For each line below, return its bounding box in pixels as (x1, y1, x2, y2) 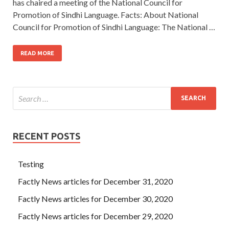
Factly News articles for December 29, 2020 (18, 211, 173, 221)
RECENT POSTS (13, 130, 80, 141)
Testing (18, 158, 44, 169)
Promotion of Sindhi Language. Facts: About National (13, 9, 198, 19)
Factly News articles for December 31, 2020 (18, 176, 173, 186)
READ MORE (20, 50, 54, 56)
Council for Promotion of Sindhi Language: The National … (13, 21, 215, 32)
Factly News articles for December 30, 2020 (18, 193, 173, 203)
